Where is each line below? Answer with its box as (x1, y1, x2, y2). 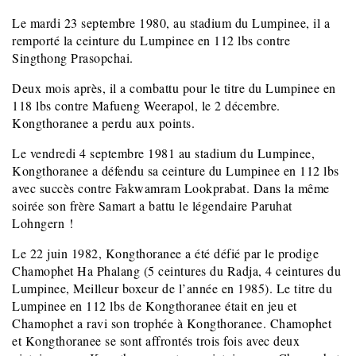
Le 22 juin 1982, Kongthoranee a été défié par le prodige (12, 245, 319, 262)
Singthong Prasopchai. (12, 49, 133, 67)
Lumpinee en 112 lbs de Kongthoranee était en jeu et (12, 297, 297, 315)
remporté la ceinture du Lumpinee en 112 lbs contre (12, 32, 290, 49)
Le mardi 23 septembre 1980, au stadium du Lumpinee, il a (12, 14, 330, 32)
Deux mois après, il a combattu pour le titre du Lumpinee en (12, 79, 336, 97)
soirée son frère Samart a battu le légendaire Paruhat (12, 197, 292, 215)
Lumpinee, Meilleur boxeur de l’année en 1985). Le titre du (12, 280, 332, 297)
